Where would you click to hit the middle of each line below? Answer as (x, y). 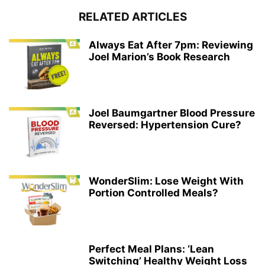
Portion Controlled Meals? (153, 193)
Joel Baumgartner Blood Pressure (172, 113)
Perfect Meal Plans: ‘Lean (151, 249)
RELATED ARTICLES (132, 17)
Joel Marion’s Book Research (159, 57)
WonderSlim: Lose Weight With (166, 181)
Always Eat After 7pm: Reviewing (171, 45)
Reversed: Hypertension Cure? (165, 125)
